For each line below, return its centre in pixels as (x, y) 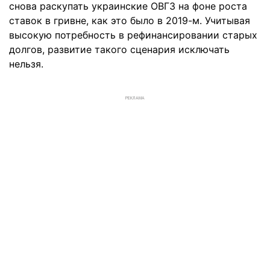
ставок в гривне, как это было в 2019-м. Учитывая (130, 20)
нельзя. (26, 64)
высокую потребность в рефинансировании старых (133, 35)
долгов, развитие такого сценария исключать (119, 49)
